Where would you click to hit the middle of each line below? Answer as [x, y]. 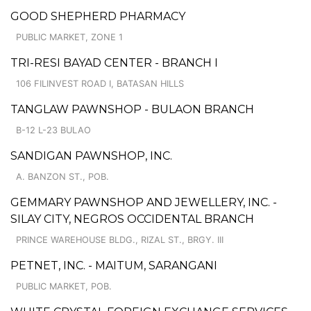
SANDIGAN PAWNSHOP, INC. [91, 155]
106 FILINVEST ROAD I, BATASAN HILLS [100, 83]
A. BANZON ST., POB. [62, 176]
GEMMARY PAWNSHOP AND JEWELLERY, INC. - [144, 202]
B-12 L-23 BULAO [53, 130]
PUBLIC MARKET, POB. [64, 286]
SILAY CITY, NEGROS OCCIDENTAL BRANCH [132, 219]
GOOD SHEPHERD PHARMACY [98, 16]
